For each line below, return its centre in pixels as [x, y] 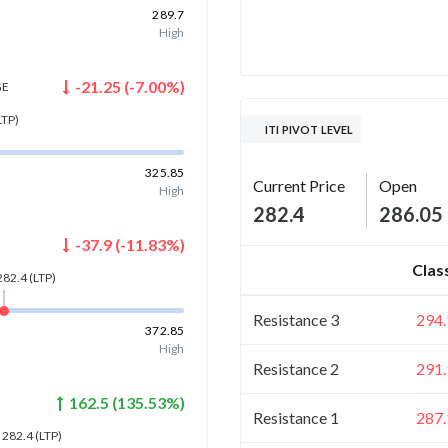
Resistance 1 [296, 417]
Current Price [299, 185]
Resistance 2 [296, 368]
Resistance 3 [296, 319]
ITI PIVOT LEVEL [309, 129]
